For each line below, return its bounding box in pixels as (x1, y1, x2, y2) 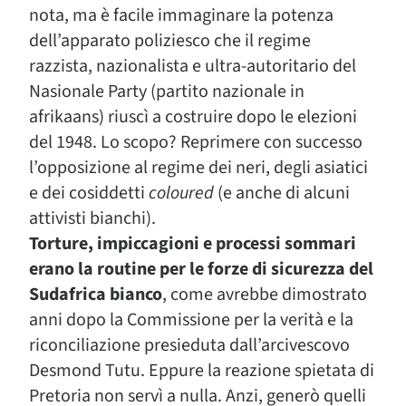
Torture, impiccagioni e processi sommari (29, 231, 356, 256)
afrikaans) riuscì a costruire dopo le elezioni (29, 104, 357, 130)
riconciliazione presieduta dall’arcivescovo (29, 333, 350, 358)
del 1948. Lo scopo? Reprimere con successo (29, 130, 362, 155)
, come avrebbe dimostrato (162, 282, 367, 307)
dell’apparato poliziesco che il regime (29, 28, 311, 53)
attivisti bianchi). (29, 206, 156, 231)
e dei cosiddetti (29, 180, 149, 206)
